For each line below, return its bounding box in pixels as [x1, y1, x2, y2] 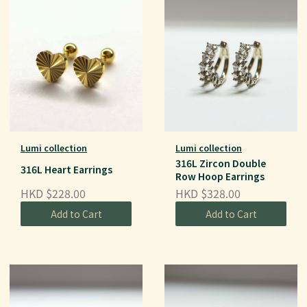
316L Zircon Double [175, 156, 266, 170]
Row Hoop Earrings [175, 169, 265, 183]
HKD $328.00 [175, 185, 241, 202]
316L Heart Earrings [21, 162, 112, 176]
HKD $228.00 [21, 185, 86, 202]
